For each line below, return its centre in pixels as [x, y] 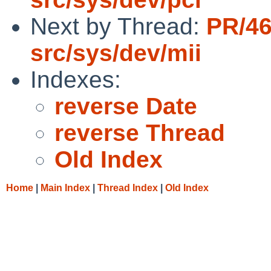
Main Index [65, 188]
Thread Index [128, 188]
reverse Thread [140, 132]
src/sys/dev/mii [116, 53]
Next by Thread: [118, 26]
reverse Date [126, 106]
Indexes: [76, 79]
